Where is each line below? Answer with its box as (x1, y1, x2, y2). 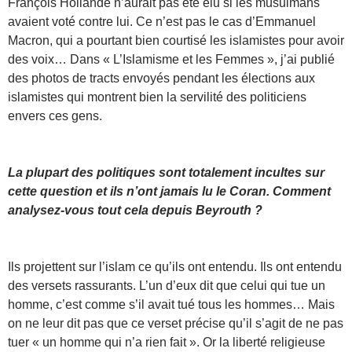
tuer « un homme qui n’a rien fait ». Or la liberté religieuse (8, 335, 325, 349)
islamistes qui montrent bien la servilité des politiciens (8, 90, 306, 104)
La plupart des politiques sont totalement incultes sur (8, 165, 324, 179)
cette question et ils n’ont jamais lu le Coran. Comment (8, 184, 331, 198)
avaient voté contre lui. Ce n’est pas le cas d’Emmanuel (8, 14, 316, 28)
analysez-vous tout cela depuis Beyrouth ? (8, 203, 262, 217)
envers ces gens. (8, 108, 102, 123)
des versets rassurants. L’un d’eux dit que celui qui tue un (8, 278, 325, 292)
